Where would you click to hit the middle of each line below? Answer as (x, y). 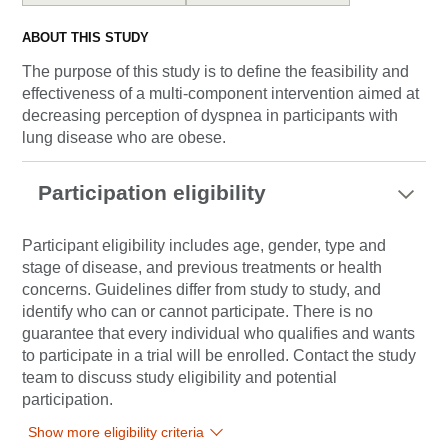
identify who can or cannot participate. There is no (197, 311)
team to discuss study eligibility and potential (179, 377)
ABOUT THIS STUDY (85, 37)
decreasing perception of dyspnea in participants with (210, 115)
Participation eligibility (152, 192)
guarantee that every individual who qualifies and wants (218, 333)
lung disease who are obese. (124, 137)
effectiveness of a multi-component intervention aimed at (220, 93)
